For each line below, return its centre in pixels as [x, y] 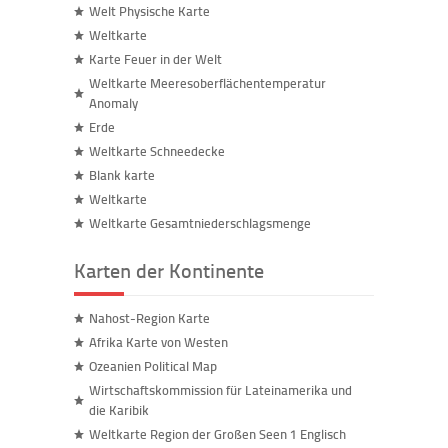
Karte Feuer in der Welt [155, 59]
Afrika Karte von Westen [158, 342]
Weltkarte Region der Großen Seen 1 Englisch [217, 434]
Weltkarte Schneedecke [157, 151]
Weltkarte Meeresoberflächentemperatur [207, 83]
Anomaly [113, 103]
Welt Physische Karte [149, 11]
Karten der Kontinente [169, 270]
